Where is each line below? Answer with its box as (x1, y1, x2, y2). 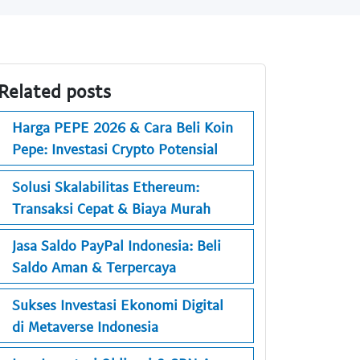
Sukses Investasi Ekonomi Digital (12, 295, 223, 313)
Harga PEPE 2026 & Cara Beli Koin (12, 118, 233, 137)
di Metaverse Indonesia (12, 317, 158, 335)
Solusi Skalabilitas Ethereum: (12, 177, 199, 195)
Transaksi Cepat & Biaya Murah (12, 198, 211, 217)
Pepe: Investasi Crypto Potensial (12, 140, 218, 158)
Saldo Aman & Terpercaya (12, 258, 176, 276)
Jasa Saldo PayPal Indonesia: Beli (12, 236, 221, 255)
